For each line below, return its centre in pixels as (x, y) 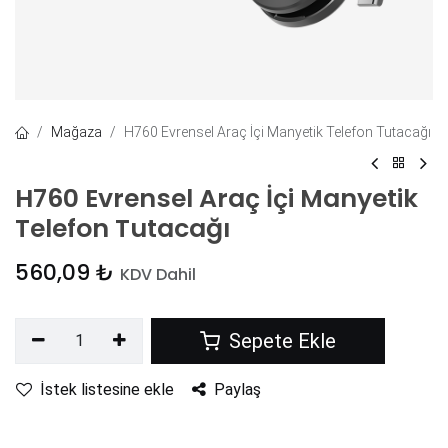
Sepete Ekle (280, 340)
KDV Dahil (158, 274)
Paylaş (237, 389)
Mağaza (76, 131)
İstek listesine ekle (107, 389)
